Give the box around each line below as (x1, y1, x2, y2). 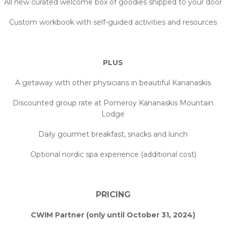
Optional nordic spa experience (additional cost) (30, 150, 196, 159)
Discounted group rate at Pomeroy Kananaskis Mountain (13, 98, 213, 107)
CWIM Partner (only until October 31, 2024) (31, 210, 195, 219)
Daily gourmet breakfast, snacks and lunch (38, 130, 188, 139)
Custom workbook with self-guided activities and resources (9, 18, 217, 27)
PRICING (95, 190, 131, 199)
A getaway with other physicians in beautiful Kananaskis (15, 78, 211, 87)
